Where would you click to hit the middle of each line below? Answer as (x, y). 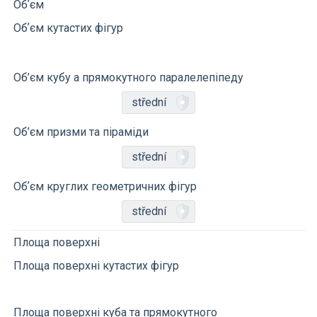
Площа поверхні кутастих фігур (96, 265)
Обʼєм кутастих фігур (68, 28)
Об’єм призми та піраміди (81, 132)
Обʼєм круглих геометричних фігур (105, 186)
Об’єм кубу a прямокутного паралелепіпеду (128, 77)
